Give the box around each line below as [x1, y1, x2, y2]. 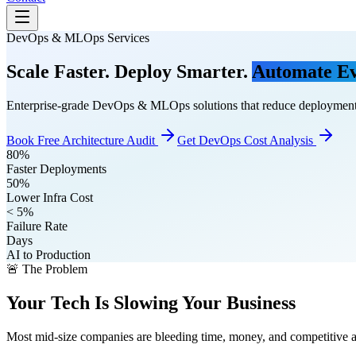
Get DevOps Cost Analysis [177, 133, 316, 147]
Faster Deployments [6, 161, 106, 176]
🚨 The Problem [6, 261, 87, 276]
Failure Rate [6, 219, 68, 233]
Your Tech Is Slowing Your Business [6, 292, 296, 313]
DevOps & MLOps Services [6, 31, 149, 44]
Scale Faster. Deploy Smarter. [6, 60, 248, 82]
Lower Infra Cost [6, 190, 93, 204]
